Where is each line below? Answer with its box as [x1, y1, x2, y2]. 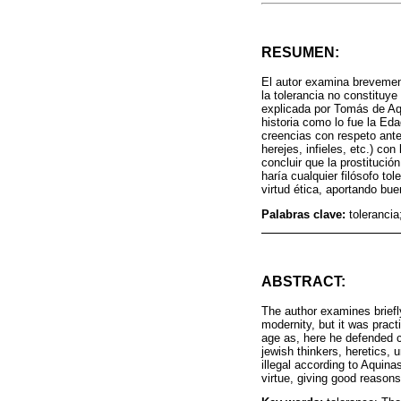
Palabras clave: [261, 207, 349, 221]
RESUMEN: [261, 45, 339, 61]
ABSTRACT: [261, 273, 346, 289]
